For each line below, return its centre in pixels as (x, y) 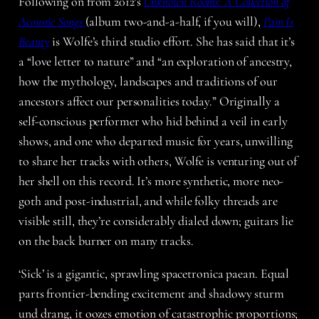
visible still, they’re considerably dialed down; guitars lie (156, 220)
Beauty (34, 41)
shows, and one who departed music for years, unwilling (156, 141)
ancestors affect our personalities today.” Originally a (149, 101)
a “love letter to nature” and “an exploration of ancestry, (156, 61)
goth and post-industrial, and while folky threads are (148, 200)
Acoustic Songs (52, 21)
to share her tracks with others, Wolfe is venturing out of (158, 161)
